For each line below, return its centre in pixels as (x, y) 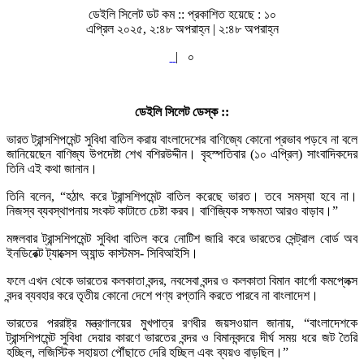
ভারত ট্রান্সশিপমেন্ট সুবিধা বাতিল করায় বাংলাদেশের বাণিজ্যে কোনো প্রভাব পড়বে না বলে (182, 139)
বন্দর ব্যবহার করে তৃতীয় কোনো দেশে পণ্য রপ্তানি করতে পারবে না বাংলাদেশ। (162, 295)
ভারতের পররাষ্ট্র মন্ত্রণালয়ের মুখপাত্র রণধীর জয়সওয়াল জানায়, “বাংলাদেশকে (182, 323)
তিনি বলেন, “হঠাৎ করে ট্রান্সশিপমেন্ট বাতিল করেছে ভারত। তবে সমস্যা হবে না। (182, 196)
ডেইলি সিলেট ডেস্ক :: (182, 111)
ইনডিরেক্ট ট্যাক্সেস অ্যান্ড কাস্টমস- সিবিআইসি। (102, 253)
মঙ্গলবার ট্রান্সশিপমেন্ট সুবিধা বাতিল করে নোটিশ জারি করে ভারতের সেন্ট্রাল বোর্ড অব (182, 238)
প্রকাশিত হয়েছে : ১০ (232, 14)
